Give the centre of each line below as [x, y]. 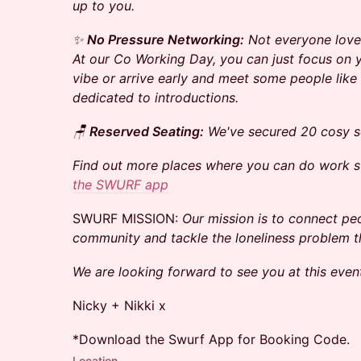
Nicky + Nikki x [119, 305]
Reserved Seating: [147, 131]
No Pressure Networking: [166, 39]
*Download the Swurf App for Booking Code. [211, 339]
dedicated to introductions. [156, 98]
